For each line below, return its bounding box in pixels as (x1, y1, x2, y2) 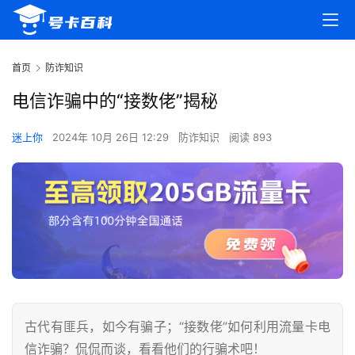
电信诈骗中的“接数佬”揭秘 (12, 90, 218, 112)
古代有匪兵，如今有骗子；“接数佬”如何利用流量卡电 (25, 319, 330, 335)
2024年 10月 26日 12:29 (52, 131, 172, 144)
